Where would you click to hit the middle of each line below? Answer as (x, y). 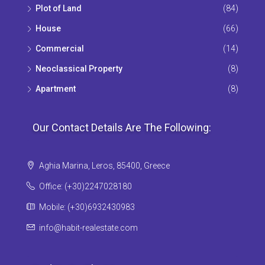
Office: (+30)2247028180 (85, 187)
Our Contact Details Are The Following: (122, 128)
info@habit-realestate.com (88, 228)
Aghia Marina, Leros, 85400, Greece (104, 166)
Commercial (60, 49)
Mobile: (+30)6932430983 (86, 207)
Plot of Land (59, 9)
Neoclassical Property (79, 69)
